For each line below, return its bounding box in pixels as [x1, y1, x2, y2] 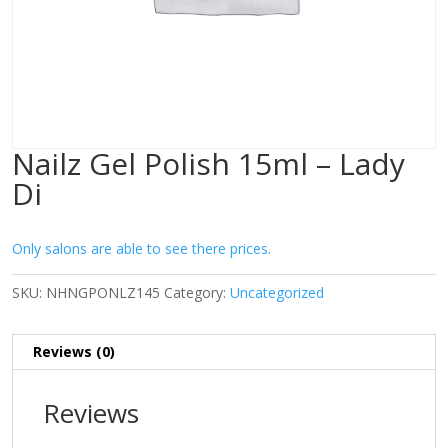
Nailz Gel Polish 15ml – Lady [12, 143, 405, 184]
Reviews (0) [33, 342, 115, 361]
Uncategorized [230, 283, 324, 302]
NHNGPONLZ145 [46, 283, 160, 302]
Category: [164, 283, 230, 302]
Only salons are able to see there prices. [12, 239, 271, 258]
